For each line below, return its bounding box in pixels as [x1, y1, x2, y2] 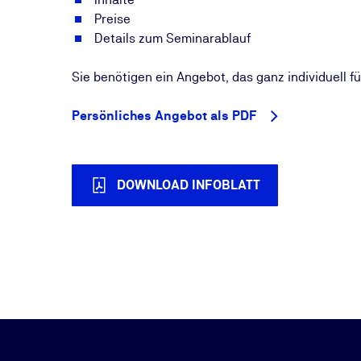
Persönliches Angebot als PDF [72, 108, 258, 123]
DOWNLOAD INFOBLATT [117, 177, 261, 193]
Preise [94, 11, 131, 27]
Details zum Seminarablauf [94, 31, 255, 46]
